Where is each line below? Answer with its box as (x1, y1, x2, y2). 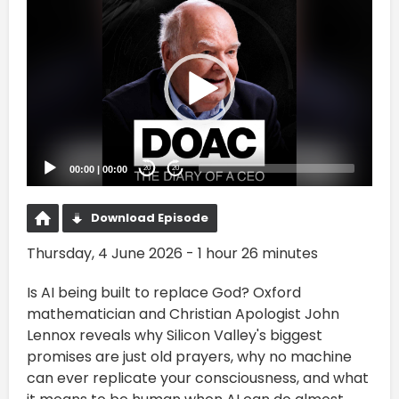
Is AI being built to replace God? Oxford (27, 281, 301, 303)
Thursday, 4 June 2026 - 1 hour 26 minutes (27, 242, 318, 264)
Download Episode (91, 208, 208, 226)
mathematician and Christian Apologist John (27, 303, 339, 324)
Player (26, 12, 70, 33)
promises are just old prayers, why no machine (27, 346, 352, 367)
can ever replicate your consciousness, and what (27, 367, 369, 388)
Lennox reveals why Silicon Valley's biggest (27, 324, 322, 346)
